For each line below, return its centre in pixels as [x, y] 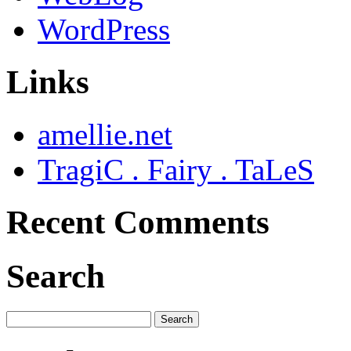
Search [56, 276]
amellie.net [105, 134]
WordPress [104, 30]
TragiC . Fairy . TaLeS [176, 170]
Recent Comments [138, 222]
